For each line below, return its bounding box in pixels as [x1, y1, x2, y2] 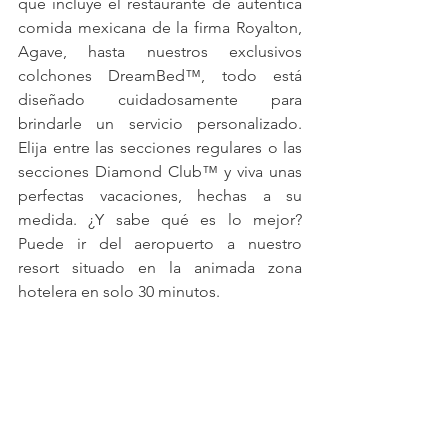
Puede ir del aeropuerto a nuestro [18, 234, 302, 253]
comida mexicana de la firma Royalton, [18, 18, 302, 37]
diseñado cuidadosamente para [18, 90, 302, 109]
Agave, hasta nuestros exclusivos [18, 42, 302, 61]
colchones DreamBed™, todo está [18, 66, 302, 85]
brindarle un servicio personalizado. [18, 114, 302, 133]
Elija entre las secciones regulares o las [18, 138, 302, 157]
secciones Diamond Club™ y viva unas [18, 162, 302, 181]
